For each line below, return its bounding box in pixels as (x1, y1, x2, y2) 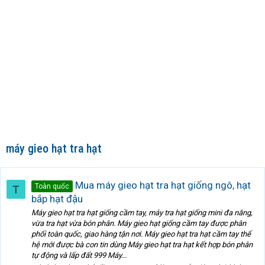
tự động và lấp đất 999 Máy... (31, 251, 127, 260)
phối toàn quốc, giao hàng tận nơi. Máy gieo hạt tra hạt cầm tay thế (31, 230, 251, 239)
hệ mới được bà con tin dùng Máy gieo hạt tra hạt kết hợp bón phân (31, 240, 253, 250)
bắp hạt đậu (31, 192, 83, 205)
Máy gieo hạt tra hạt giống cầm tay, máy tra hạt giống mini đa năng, (31, 208, 253, 218)
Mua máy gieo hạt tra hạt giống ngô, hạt (73, 179, 251, 191)
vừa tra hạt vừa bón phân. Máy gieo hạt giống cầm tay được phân (31, 219, 246, 228)
